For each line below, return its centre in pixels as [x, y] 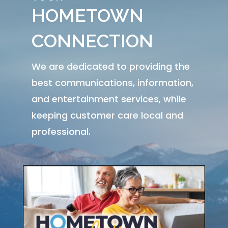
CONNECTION [92, 41]
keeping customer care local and [107, 116]
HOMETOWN [87, 16]
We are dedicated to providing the [110, 67]
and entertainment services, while [109, 99]
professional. [61, 132]
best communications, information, [112, 83]
